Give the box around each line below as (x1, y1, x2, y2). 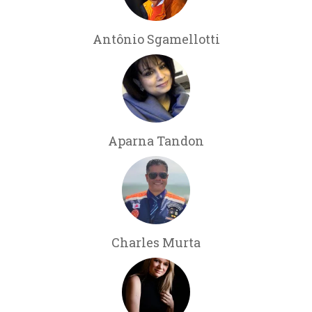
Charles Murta (111, 233, 201, 251)
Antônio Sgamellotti (92, 30, 220, 47)
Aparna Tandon (108, 132, 204, 149)
